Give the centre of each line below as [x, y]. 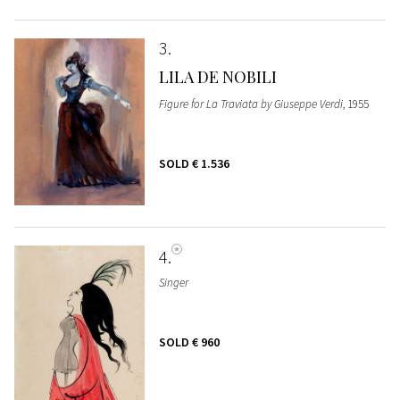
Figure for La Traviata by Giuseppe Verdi [250, 104]
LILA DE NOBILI [217, 76]
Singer [173, 283]
